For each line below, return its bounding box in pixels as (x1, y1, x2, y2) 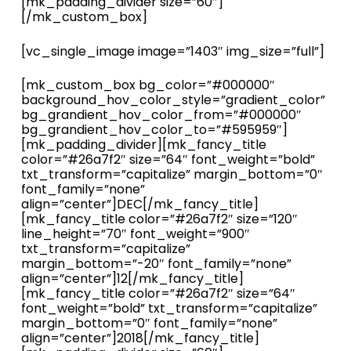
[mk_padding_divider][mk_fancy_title (20, 136, 266, 154)
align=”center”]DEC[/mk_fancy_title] (20, 195, 259, 213)
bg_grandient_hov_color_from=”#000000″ (20, 106, 302, 124)
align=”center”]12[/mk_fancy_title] (20, 270, 244, 288)
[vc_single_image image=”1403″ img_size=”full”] (20, 42, 324, 60)
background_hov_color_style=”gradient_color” (20, 91, 325, 109)
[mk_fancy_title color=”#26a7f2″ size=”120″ (20, 210, 298, 228)
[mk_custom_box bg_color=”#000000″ (20, 76, 275, 94)
